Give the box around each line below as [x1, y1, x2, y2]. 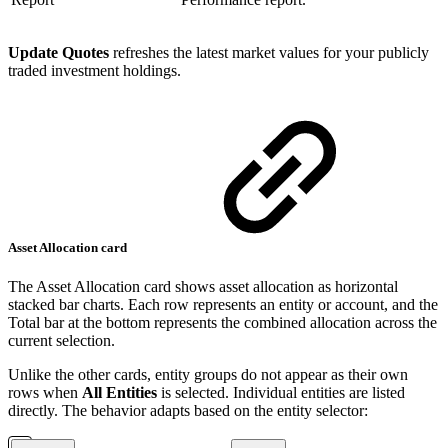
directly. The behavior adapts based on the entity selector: [8, 402, 368, 420]
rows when [8, 384, 82, 402]
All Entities [82, 384, 157, 402]
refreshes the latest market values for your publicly [109, 43, 429, 61]
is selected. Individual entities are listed [157, 384, 405, 402]
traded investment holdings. [8, 61, 181, 79]
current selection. [8, 332, 115, 350]
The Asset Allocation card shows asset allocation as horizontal [8, 278, 398, 296]
